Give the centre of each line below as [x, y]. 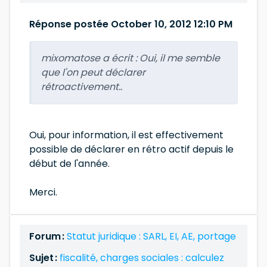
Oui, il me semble [180, 58]
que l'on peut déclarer [93, 72]
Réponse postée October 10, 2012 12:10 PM [131, 24]
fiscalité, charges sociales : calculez [142, 258]
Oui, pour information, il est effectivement [126, 135]
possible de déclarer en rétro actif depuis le [131, 149]
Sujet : [44, 258]
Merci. [43, 192]
